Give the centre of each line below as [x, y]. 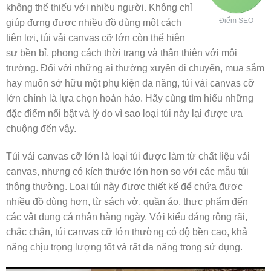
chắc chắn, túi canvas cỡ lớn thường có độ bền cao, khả [127, 232]
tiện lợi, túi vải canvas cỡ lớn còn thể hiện [96, 38]
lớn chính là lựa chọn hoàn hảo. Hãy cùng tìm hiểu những [130, 99]
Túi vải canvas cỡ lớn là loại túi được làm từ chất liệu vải [128, 157]
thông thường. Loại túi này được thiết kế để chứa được [124, 187]
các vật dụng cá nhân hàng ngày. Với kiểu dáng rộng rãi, [127, 217]
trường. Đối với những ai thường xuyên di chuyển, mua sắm [135, 68]
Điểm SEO [236, 21]
